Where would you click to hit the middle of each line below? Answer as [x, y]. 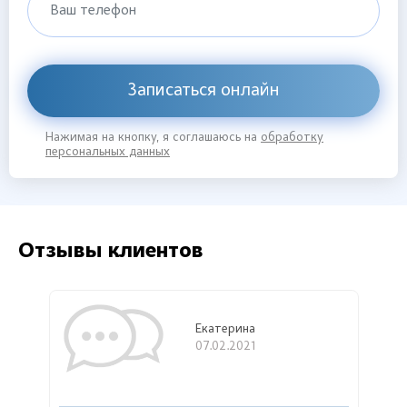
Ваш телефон [93, 10]
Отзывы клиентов [111, 251]
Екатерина [225, 330]
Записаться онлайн [203, 90]
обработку [292, 138]
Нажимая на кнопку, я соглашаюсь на [153, 138]
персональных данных [108, 152]
